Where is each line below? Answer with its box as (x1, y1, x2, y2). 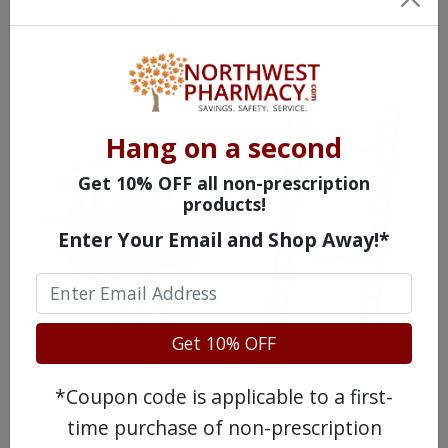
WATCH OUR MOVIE (133, 344, 315, 372)
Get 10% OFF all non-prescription (78, 171, 370, 196)
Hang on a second (106, 129, 342, 167)
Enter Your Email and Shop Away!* (58, 226, 390, 254)
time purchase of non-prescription (66, 414, 382, 442)
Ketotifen (86, 3, 174, 31)
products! (182, 192, 266, 217)
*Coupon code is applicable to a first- (55, 383, 393, 411)
